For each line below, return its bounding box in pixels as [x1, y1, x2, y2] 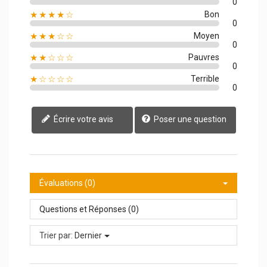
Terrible [191, 73, 219, 83]
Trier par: [39, 230, 73, 240]
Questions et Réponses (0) [39, 204, 139, 214]
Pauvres [188, 52, 219, 62]
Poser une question [151, 114, 226, 124]
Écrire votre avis [51, 114, 113, 124]
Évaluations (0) [39, 178, 95, 188]
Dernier [74, 230, 102, 240]
